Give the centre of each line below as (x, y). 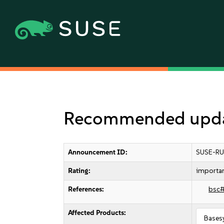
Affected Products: (97, 213)
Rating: (79, 171)
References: (86, 189)
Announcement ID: (98, 152)
